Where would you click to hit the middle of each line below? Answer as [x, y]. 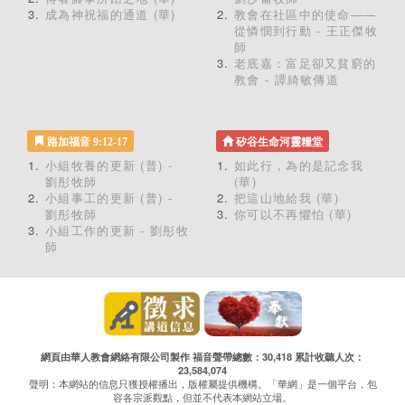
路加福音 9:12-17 [86, 142]
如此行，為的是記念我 [299, 165]
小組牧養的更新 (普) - [109, 165]
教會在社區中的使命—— [306, 14]
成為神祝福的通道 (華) [111, 14]
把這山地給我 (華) [287, 198]
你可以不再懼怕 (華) [293, 214]
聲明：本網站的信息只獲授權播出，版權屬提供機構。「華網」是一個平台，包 [202, 383]
